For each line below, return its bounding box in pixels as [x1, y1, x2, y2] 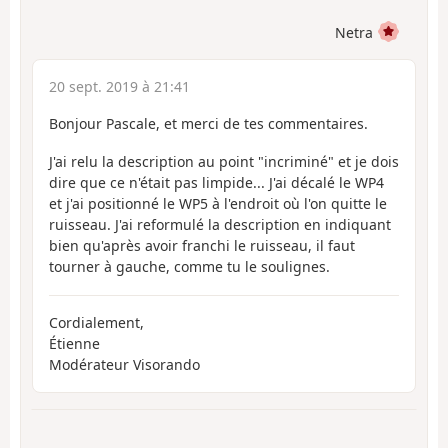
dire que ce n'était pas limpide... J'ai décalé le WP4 [49, 173, 384, 193]
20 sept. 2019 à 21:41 [49, 76, 190, 96]
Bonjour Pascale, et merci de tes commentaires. [49, 113, 368, 133]
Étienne [49, 333, 100, 353]
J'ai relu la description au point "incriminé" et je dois [49, 152, 399, 172]
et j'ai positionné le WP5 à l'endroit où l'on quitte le [49, 194, 387, 214]
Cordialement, [49, 312, 144, 332]
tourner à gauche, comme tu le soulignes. [49, 257, 330, 277]
